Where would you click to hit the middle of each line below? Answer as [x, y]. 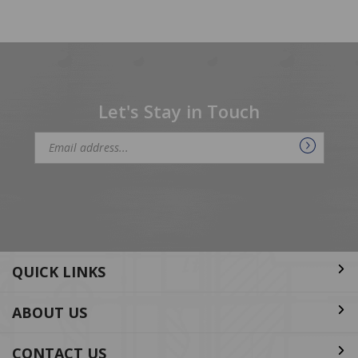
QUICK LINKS [59, 271]
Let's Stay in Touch [179, 111]
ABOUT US [50, 312]
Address [60, 173]
